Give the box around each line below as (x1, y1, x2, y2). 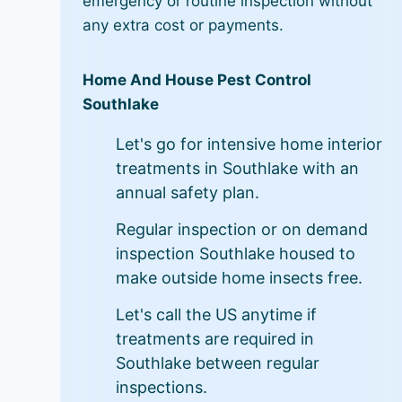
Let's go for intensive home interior (116, 135, 383, 153)
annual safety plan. (116, 183, 260, 202)
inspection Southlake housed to (116, 244, 356, 263)
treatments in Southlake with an (116, 159, 360, 178)
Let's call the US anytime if (116, 305, 318, 324)
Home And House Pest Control (83, 71, 312, 89)
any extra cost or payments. (83, 16, 284, 34)
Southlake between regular (116, 354, 320, 372)
